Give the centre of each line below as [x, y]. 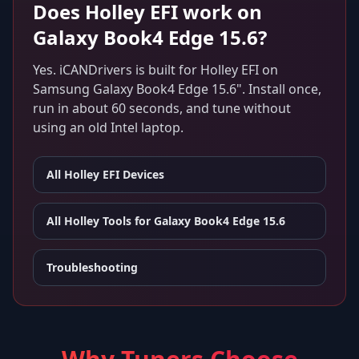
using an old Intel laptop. [108, 127]
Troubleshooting [92, 267]
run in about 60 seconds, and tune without [162, 108]
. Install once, [282, 89]
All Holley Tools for [100, 220]
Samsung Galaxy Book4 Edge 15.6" [137, 89]
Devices [142, 174]
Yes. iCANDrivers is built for [117, 69]
